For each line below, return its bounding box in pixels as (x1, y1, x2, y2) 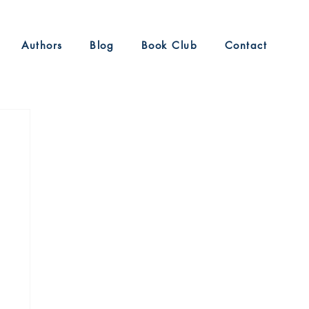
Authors (21, 39, 63, 52)
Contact (224, 39, 268, 52)
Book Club (141, 39, 198, 52)
